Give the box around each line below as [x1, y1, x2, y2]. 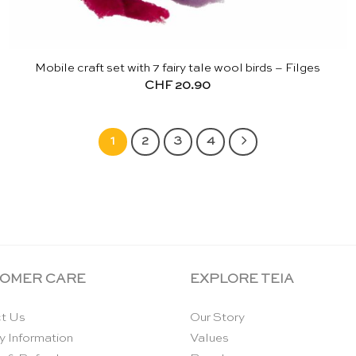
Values [190, 332, 229, 345]
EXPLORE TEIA [190, 273, 294, 287]
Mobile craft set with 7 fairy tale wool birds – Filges [35, 62, 321, 75]
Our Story [190, 311, 245, 324]
